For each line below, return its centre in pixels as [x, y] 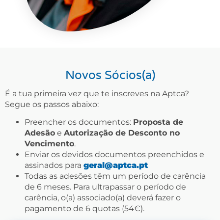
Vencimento [49, 144]
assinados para [54, 165]
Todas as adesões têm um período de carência [115, 176]
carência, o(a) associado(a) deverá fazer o [103, 198]
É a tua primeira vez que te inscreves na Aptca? [97, 93]
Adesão [40, 133]
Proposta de [158, 122]
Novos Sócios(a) [110, 75]
